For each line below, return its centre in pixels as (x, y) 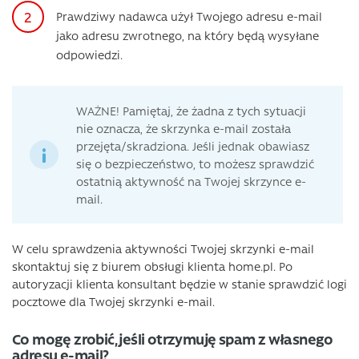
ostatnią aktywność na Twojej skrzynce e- (191, 181)
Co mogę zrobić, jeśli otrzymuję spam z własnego (173, 339)
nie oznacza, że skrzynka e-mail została (184, 128)
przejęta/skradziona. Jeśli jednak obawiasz (193, 146)
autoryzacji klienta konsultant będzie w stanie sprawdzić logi (179, 284)
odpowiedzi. (89, 54)
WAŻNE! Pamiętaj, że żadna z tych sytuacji (191, 111)
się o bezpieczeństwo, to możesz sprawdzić (195, 163)
